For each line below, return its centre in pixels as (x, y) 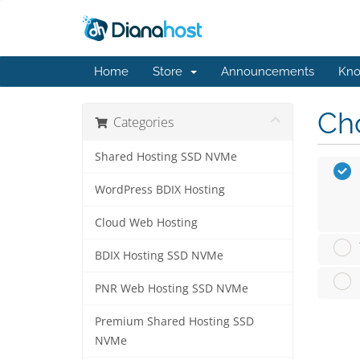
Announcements (268, 72)
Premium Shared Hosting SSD (174, 321)
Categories (140, 122)
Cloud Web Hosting (146, 223)
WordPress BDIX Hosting (160, 190)
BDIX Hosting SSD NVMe (159, 256)
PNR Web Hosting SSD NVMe (172, 288)
